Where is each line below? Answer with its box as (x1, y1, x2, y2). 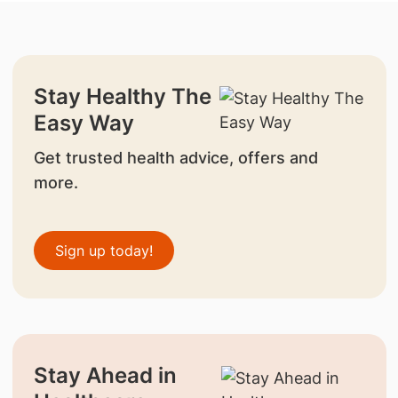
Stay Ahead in (33, 362, 177, 388)
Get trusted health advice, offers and (33, 147, 318, 167)
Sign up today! (54, 241, 153, 259)
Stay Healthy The (33, 83, 211, 109)
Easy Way (33, 109, 134, 136)
